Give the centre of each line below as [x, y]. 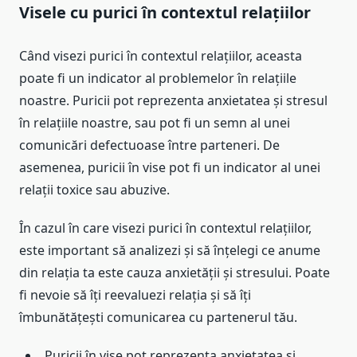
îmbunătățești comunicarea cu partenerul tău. [158, 317]
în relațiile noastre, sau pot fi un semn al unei [155, 122]
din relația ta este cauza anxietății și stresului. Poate [175, 272]
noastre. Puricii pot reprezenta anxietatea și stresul [173, 100]
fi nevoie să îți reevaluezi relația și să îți [135, 294]
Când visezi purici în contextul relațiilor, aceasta [161, 55]
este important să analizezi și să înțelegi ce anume [170, 250]
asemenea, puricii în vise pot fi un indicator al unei [170, 167]
